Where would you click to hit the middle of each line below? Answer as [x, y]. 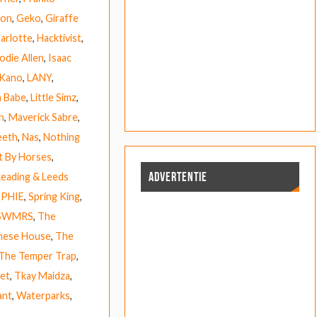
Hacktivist [59, 38]
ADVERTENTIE [178, 177]
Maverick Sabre [43, 117]
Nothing [61, 137]
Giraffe [62, 18]
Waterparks [43, 296]
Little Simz [53, 98]
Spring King [54, 197]
